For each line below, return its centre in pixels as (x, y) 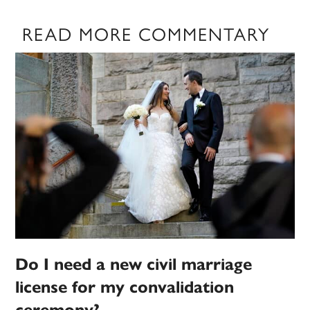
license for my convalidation (125, 288)
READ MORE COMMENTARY (146, 35)
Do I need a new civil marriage (134, 265)
